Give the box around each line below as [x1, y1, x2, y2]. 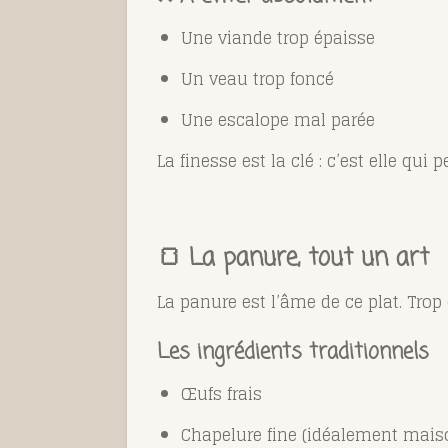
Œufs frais [181, 379, 262, 408]
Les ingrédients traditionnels [157, 335, 429, 368]
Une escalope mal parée [181, 105, 375, 134]
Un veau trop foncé [181, 64, 334, 93]
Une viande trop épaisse [181, 23, 375, 52]
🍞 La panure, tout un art [157, 239, 429, 277]
